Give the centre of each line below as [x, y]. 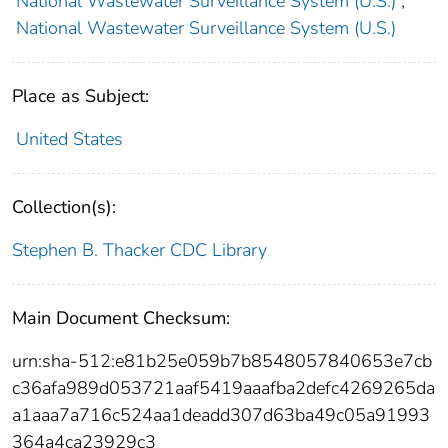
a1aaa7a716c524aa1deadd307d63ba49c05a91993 [221, 414]
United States [69, 138]
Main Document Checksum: [121, 317]
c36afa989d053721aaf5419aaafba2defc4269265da [223, 387]
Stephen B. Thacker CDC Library [139, 249]
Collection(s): [64, 206]
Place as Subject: [80, 95]
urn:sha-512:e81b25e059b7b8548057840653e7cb [222, 360]
